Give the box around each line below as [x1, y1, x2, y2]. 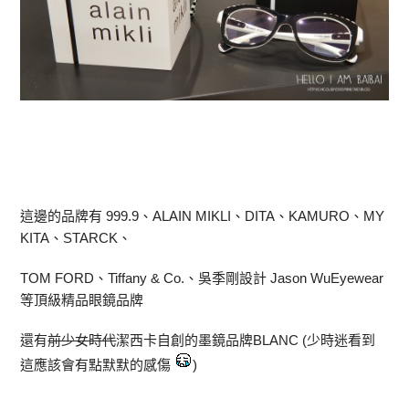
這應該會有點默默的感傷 [20, 356, 175, 372]
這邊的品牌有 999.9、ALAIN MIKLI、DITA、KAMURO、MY [20, 207, 385, 224]
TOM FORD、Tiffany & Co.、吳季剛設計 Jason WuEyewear [20, 269, 384, 286]
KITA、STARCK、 [20, 229, 132, 246]
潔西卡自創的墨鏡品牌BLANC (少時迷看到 [116, 331, 376, 348]
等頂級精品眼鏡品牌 [20, 291, 144, 308]
